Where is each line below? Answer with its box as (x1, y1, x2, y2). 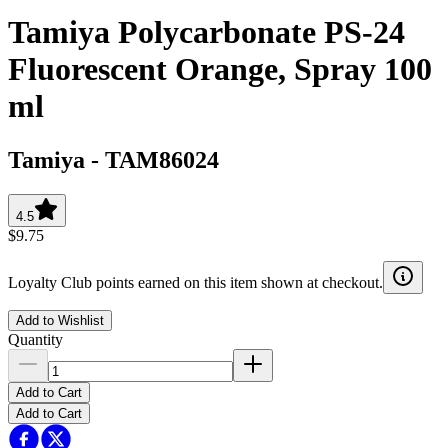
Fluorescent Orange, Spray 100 (8, 51, 432, 88)
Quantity (8, 330, 63, 348)
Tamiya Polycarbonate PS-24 (8, 14, 405, 51)
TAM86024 (105, 146, 219, 173)
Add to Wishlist (16, 312, 104, 328)
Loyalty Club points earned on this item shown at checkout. (8, 273, 383, 291)
